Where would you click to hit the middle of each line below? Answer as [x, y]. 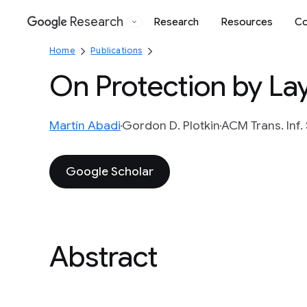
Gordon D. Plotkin [171, 125]
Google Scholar [110, 171]
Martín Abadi [85, 125]
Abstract [103, 257]
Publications [116, 50]
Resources [247, 22]
